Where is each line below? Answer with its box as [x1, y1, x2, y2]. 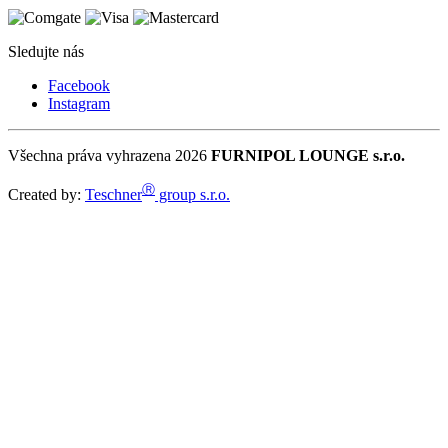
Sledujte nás [8, 42, 84, 60]
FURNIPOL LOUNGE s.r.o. [211, 146, 405, 164]
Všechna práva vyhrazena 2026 [8, 146, 211, 164]
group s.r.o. [155, 186, 230, 204]
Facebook [48, 76, 110, 94]
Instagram [48, 94, 110, 112]
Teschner [85, 186, 142, 204]
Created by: [8, 186, 85, 204]
